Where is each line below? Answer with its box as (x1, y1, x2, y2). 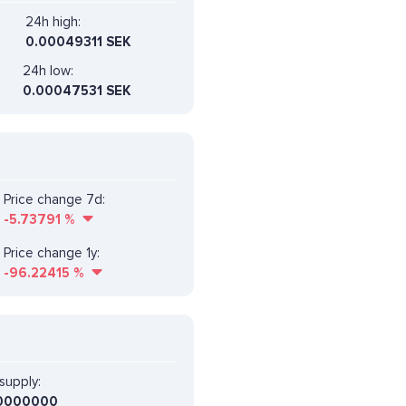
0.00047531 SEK (23, 82, 130, 99)
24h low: (23, 62, 73, 79)
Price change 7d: (4, 190, 105, 208)
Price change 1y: (4, 244, 100, 261)
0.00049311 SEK (25, 33, 130, 50)
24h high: (25, 13, 81, 30)
